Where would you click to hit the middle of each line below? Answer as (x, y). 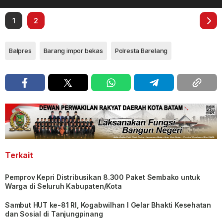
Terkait (19, 155)
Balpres (20, 51)
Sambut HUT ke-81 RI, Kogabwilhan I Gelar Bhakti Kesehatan (108, 205)
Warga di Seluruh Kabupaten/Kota (63, 186)
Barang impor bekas (73, 51)
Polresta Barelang (141, 51)
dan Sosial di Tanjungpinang (54, 214)
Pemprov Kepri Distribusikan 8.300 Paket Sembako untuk (103, 177)
